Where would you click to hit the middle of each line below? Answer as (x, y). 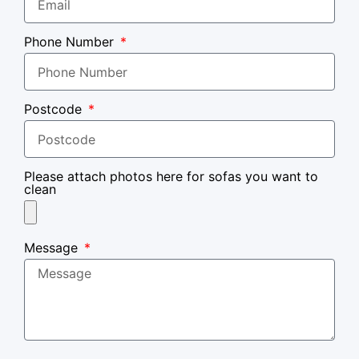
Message (53, 248)
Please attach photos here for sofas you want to (171, 176)
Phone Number (71, 42)
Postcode (55, 109)
